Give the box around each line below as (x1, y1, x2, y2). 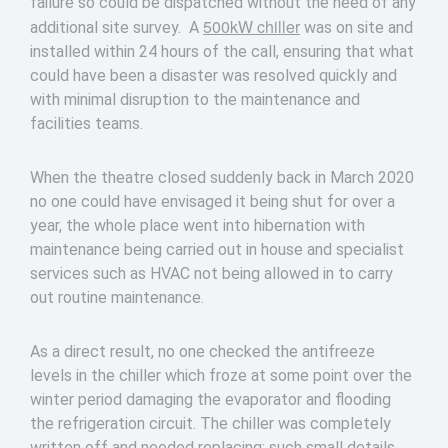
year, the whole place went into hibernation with (30, 216, 365, 236)
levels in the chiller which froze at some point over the (30, 366, 412, 386)
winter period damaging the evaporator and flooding (30, 390, 391, 410)
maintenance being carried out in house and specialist (30, 240, 404, 260)
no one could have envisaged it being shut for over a (30, 192, 395, 212)
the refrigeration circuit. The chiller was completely (30, 414, 391, 434)
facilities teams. (30, 114, 143, 134)
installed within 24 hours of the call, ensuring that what (30, 42, 414, 62)
